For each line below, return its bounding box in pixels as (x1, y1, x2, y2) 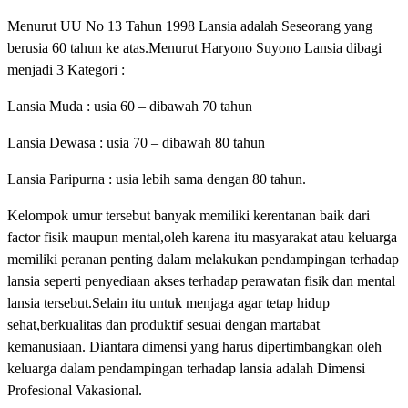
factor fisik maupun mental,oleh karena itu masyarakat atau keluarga (7, 229, 397, 245)
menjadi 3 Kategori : (7, 61, 125, 77)
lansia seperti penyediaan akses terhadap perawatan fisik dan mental (7, 272, 395, 289)
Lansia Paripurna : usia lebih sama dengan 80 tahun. (7, 170, 306, 187)
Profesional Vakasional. (7, 382, 142, 398)
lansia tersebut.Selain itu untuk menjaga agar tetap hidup (7, 294, 330, 311)
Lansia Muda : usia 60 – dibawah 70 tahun (7, 97, 252, 114)
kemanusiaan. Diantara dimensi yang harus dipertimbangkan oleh (7, 338, 382, 354)
